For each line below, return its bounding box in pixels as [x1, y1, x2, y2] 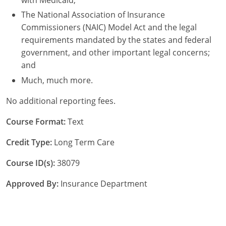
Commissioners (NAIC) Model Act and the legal [21, 22, 197, 33]
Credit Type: [6, 137, 52, 148]
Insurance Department [59, 178, 147, 190]
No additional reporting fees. [6, 95, 116, 107]
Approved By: [6, 178, 59, 190]
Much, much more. [21, 75, 93, 86]
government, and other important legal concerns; [21, 47, 210, 59]
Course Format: [6, 116, 66, 128]
